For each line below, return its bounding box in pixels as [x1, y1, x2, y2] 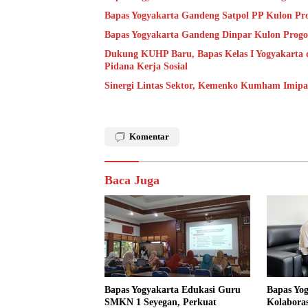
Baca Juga [104, 173, 159, 188]
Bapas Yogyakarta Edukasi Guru [104, 285, 241, 296]
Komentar [129, 131, 169, 142]
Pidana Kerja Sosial [104, 61, 188, 72]
